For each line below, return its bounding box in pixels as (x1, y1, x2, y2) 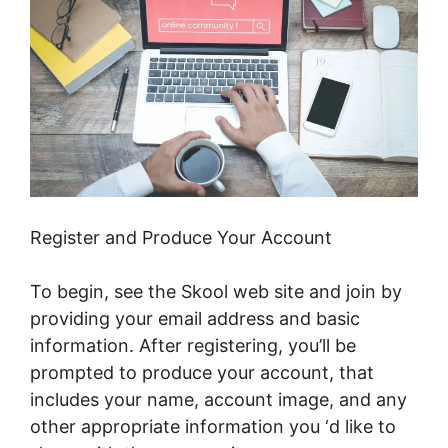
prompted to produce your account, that (30, 362, 374, 384)
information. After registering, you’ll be (30, 335, 356, 357)
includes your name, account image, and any (30, 389, 407, 411)
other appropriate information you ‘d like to (30, 416, 396, 438)
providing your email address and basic (30, 308, 360, 330)
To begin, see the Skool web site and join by (30, 281, 402, 303)
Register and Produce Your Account (30, 227, 332, 249)
